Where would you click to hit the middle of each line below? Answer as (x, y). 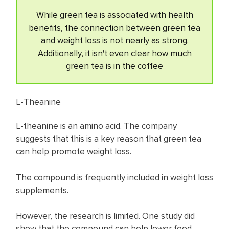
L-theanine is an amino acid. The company (96, 126)
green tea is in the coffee (114, 66)
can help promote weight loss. (74, 152)
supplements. (43, 190)
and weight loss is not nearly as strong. (114, 41)
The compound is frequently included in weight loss (114, 177)
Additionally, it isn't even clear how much (114, 53)
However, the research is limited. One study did (105, 216)
